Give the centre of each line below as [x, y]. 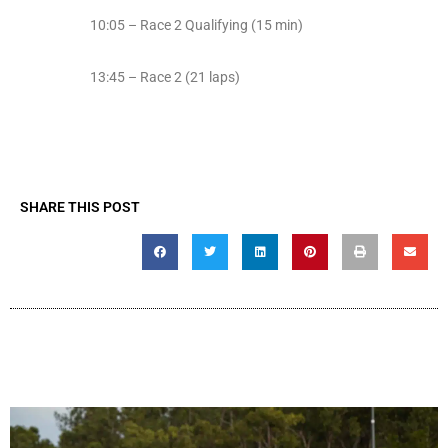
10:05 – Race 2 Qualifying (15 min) [196, 25]
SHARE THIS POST [80, 207]
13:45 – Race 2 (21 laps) [165, 77]
